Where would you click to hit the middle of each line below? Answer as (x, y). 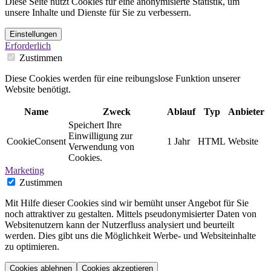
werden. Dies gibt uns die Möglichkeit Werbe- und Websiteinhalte (130, 236)
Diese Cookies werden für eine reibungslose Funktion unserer (122, 79)
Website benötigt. (38, 90)
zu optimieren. (32, 247)
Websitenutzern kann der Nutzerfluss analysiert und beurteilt (119, 225)
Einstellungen (33, 34)
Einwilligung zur (100, 136)
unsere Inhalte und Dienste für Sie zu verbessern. (98, 13)
